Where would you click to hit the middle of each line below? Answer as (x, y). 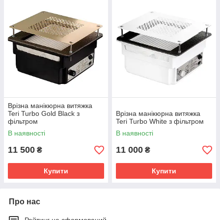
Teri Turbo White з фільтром (160, 121)
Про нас (25, 202)
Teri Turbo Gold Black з (44, 113)
